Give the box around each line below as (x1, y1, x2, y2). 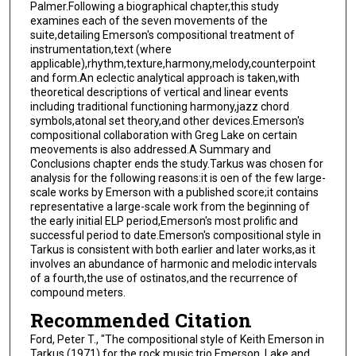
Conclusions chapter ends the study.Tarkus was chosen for (29, 157, 323, 170)
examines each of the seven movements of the (29, 14, 268, 27)
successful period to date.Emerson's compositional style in (29, 228, 321, 242)
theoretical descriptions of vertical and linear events (29, 85, 288, 99)
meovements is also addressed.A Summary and (29, 142, 271, 156)
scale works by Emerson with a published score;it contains (29, 185, 319, 199)
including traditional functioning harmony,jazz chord (29, 99, 289, 113)
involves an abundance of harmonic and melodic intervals (29, 257, 317, 270)
